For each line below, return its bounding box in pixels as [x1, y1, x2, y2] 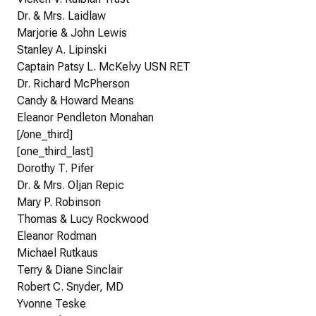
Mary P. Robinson [17, 195, 101, 209]
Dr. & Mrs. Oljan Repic [17, 178, 124, 193]
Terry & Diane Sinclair [17, 263, 123, 277]
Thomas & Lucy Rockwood [17, 212, 149, 226]
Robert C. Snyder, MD [17, 280, 123, 294]
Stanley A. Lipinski [17, 43, 107, 57]
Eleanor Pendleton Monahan [17, 111, 154, 125]
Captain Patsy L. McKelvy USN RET [17, 60, 190, 74]
